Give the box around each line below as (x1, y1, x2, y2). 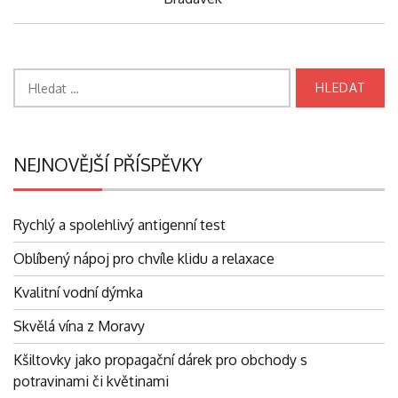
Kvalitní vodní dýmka (13, 283, 143, 301)
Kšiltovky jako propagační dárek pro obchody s (13, 351, 307, 369)
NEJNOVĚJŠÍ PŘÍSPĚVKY (13, 153, 203, 176)
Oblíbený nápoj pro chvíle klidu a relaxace (13, 250, 275, 267)
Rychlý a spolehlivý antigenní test (13, 216, 226, 234)
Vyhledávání (12, 69, 88, 87)
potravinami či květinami (13, 372, 169, 390)
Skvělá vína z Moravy (13, 317, 145, 335)
